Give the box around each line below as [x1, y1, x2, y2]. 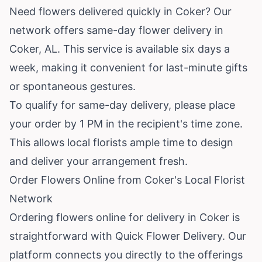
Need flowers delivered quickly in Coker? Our [9, 5, 232, 18]
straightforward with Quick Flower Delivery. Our [9, 229, 246, 242]
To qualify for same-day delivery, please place [9, 98, 235, 111]
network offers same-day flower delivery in [9, 23, 223, 36]
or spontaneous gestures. [9, 80, 136, 92]
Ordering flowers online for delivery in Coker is [9, 211, 240, 223]
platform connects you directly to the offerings [9, 248, 243, 261]
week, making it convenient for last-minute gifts [9, 61, 247, 74]
